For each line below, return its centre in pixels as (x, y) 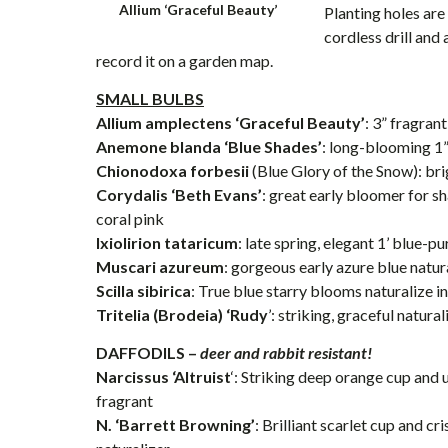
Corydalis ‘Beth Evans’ (179, 194)
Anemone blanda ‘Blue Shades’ (209, 146)
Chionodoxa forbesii (172, 170)
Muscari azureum (160, 266)
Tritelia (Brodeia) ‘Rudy (182, 314)
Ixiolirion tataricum (167, 242)
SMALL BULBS (150, 98)
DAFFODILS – (148, 352)
